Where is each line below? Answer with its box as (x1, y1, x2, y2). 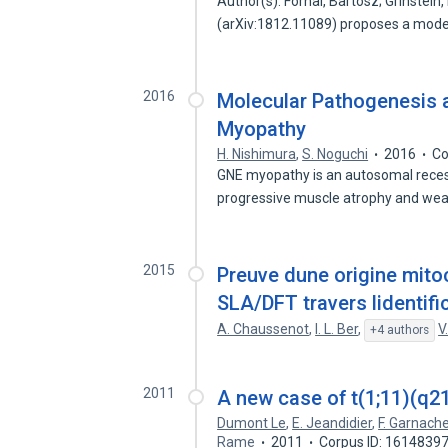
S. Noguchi (302, 146, 369, 162)
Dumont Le (217, 415, 287, 431)
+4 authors (370, 323, 430, 337)
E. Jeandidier (292, 415, 373, 431)
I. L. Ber (315, 321, 359, 337)
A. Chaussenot (217, 321, 310, 337)
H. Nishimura (217, 146, 297, 162)
